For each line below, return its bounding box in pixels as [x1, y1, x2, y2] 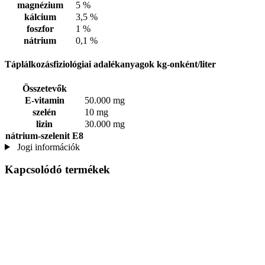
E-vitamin [24, 95, 64, 105]
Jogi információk [14, 141, 80, 152]
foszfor [26, 24, 54, 34]
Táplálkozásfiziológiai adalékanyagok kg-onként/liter [5, 59, 216, 70]
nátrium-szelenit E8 [5, 130, 83, 141]
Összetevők [22, 83, 67, 93]
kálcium [24, 12, 56, 22]
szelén [33, 106, 56, 117]
